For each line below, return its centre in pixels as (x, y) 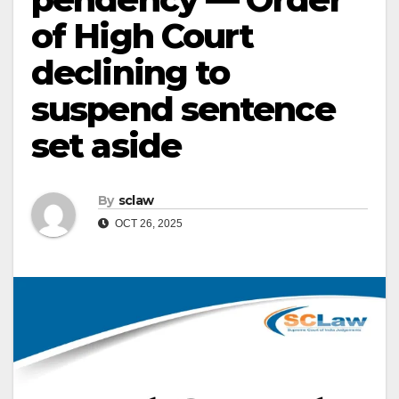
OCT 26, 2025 (147, 224)
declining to (130, 73)
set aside (106, 146)
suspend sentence (183, 109)
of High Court (142, 36)
